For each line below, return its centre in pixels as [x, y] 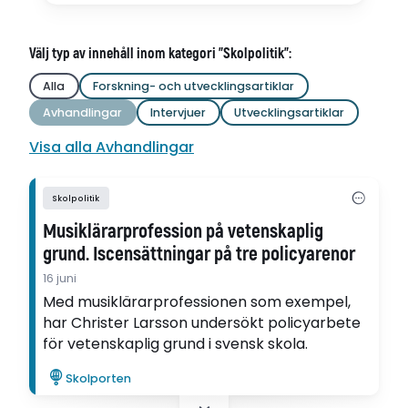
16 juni [60, 279]
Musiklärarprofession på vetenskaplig [184, 232]
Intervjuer [178, 112]
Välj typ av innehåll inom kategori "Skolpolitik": [160, 53]
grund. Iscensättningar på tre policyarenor [199, 255]
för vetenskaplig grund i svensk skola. [176, 344]
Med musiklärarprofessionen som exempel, [61, 302]
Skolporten [99, 378]
